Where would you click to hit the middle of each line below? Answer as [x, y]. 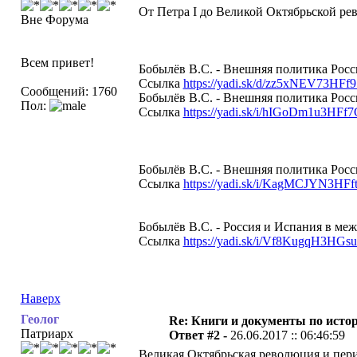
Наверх [40, 298]
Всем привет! [57, 63]
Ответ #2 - [199, 335]
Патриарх [47, 333]
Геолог [39, 319]
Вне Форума [54, 20]
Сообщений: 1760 [69, 91]
